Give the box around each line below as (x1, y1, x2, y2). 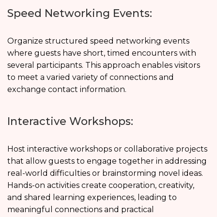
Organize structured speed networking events (7, 36, 189, 46)
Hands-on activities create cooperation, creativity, (7, 180, 194, 190)
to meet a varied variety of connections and (7, 72, 174, 82)
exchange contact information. (7, 84, 126, 94)
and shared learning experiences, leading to (7, 192, 177, 202)
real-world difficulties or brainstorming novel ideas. (7, 168, 203, 178)
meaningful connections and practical (7, 204, 154, 214)
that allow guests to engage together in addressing (7, 156, 207, 166)
